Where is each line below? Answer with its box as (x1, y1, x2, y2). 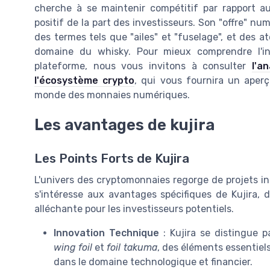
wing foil (54, 242, 93, 254)
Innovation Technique (54, 227, 159, 239)
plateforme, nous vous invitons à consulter (34, 60, 252, 72)
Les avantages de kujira (34, 116, 215, 134)
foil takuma (107, 242, 157, 254)
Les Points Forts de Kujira (34, 151, 189, 166)
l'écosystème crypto (34, 75, 135, 87)
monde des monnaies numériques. (34, 89, 190, 101)
